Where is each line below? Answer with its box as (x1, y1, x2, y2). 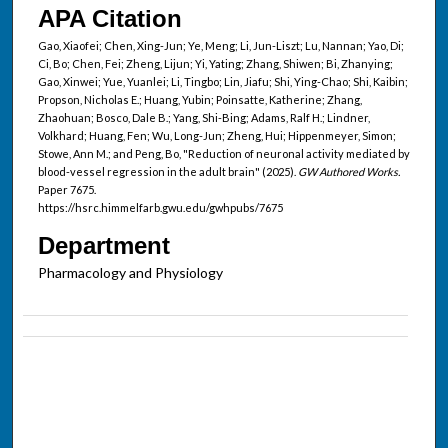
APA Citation (37, 5, 182, 33)
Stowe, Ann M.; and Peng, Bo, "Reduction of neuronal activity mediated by (37, 147, 410, 161)
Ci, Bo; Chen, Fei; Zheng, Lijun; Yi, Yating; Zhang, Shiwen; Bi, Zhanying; (37, 57, 393, 71)
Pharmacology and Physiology (37, 264, 223, 282)
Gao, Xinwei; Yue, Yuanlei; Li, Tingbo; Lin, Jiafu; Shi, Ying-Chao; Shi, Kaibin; (37, 75, 408, 89)
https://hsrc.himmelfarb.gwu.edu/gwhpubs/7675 (37, 201, 283, 215)
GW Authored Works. (297, 165, 400, 179)
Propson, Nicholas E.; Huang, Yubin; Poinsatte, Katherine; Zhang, (37, 93, 362, 107)
